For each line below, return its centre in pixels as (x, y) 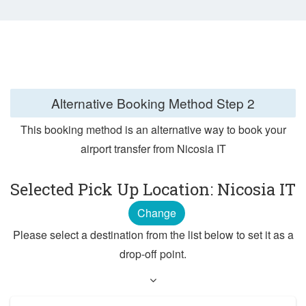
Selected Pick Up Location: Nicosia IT (153, 190)
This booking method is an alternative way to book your (153, 130)
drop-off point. (153, 254)
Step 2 (236, 102)
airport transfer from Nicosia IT (153, 149)
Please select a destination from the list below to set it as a (153, 235)
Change (156, 213)
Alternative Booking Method (134, 102)
